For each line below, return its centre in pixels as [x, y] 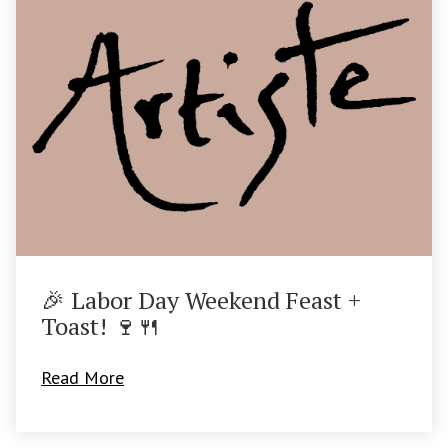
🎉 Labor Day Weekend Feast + [201, 300]
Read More [82, 378]
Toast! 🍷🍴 [101, 326]
